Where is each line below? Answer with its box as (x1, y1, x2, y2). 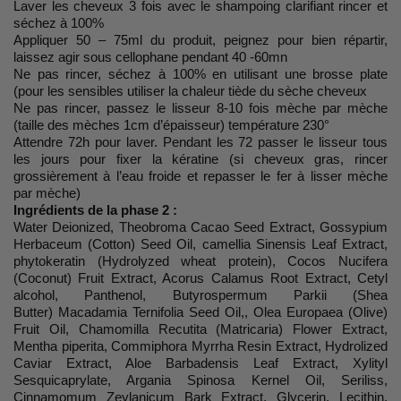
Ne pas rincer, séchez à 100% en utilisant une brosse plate (13, 65, 388, 81)
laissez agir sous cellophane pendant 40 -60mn (13, 48, 287, 64)
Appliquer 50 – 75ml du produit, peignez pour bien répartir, (13, 31, 388, 47)
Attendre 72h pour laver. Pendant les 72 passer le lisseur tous (13, 133, 388, 149)
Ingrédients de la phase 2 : (13, 201, 181, 218)
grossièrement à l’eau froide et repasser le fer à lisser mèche (13, 167, 388, 183)
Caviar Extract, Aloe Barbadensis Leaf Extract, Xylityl (13, 354, 388, 371)
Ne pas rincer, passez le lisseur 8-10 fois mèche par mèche (13, 99, 388, 115)
